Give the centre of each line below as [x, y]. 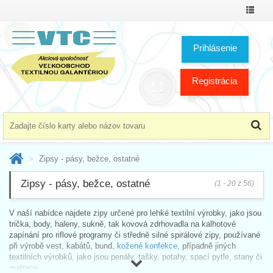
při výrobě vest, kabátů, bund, [63, 246]
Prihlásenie [215, 48]
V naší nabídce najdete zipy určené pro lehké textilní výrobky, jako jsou [135, 213]
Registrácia [214, 80]
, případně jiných [207, 246]
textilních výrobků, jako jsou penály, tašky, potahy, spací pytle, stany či [136, 257]
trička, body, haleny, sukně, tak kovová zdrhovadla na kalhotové [122, 224]
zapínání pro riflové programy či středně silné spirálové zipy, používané [135, 235]
